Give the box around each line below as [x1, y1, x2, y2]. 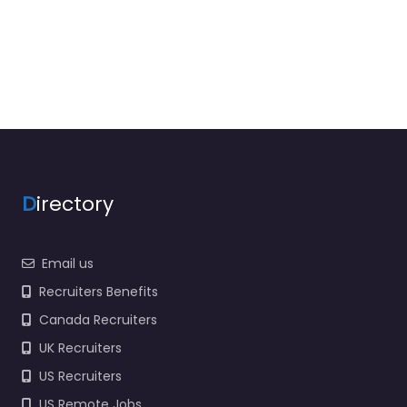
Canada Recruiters [39, 310, 157, 329]
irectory [36, 189, 114, 218]
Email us [42, 253, 94, 273]
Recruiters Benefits [39, 282, 158, 301]
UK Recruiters [39, 338, 122, 357]
